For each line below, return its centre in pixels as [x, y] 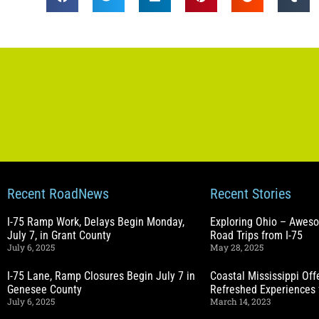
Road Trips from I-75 [256, 235]
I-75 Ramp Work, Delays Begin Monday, [96, 221]
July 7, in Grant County [59, 235]
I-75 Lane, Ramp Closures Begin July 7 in [101, 276]
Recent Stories [251, 193]
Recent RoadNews [58, 193]
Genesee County [45, 289]
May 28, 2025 [237, 247]
